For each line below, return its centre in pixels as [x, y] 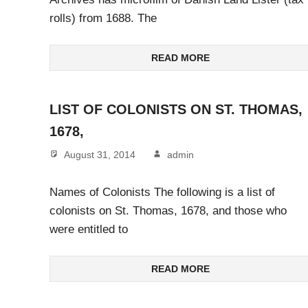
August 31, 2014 [100, 155]
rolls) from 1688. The [103, 18]
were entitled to [89, 229]
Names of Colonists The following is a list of [162, 192]
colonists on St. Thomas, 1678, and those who [168, 210]
